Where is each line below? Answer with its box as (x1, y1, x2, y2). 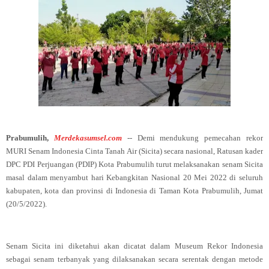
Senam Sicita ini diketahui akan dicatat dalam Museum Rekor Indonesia (6, 241, 263, 250)
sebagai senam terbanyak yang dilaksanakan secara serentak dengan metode (6, 255, 263, 264)
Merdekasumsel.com (53, 133, 122, 142)
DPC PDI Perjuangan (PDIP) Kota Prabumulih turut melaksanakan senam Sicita (6, 160, 263, 169)
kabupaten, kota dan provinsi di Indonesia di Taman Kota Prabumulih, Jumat (6, 186, 263, 195)
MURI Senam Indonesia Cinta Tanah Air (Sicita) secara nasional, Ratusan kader (6, 147, 263, 156)
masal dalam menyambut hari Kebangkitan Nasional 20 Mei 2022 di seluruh (6, 173, 263, 182)
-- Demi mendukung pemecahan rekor (121, 133, 264, 142)
